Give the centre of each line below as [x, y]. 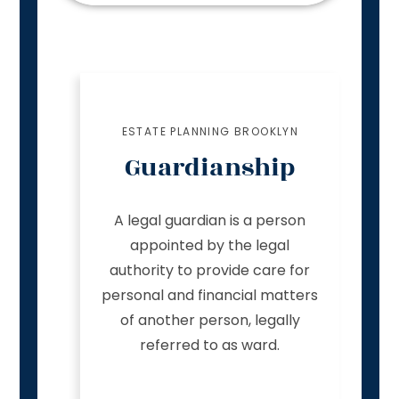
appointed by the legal [210, 245]
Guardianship [210, 167]
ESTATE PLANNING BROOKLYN [210, 131]
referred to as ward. [210, 345]
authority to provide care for [210, 270]
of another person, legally [210, 320]
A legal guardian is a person [210, 220]
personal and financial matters [210, 295]
